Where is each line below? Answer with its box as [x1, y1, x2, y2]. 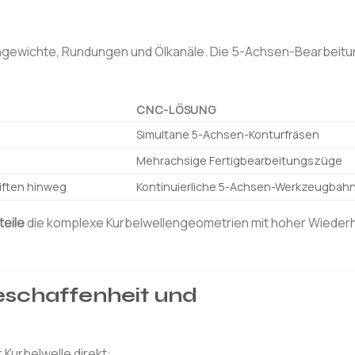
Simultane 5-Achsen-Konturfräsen [136, 126, 320, 142]
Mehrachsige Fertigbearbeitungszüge [136, 152, 343, 168]
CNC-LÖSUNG [136, 101, 216, 117]
